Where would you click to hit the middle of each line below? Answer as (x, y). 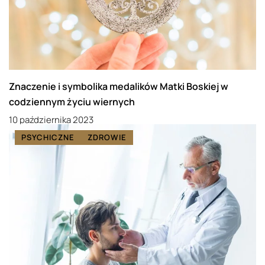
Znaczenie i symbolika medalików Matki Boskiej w (119, 87)
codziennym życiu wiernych (72, 102)
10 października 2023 (51, 120)
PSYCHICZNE (48, 138)
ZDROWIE (107, 138)
